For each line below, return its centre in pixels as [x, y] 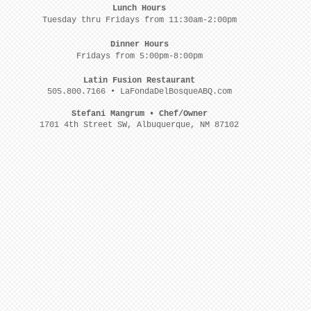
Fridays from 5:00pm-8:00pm [139, 56]
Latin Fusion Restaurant [139, 81]
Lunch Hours [139, 8]
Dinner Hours [139, 44]
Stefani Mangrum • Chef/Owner [139, 114]
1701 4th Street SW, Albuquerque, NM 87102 [139, 125]
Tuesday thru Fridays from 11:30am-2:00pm [139, 20]
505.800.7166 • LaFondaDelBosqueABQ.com [139, 92]
